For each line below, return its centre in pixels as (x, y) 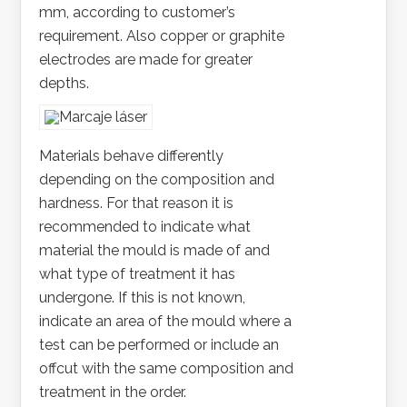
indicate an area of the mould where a (166, 322)
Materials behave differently (132, 156)
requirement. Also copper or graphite (162, 36)
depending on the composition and (157, 180)
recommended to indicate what (145, 227)
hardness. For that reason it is (137, 203)
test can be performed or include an (159, 345)
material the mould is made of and (155, 251)
